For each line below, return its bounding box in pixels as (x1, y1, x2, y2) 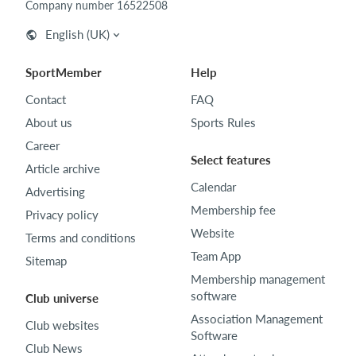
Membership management (191, 272, 325, 287)
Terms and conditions (25, 230, 136, 246)
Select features (191, 153, 271, 168)
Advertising (25, 184, 85, 199)
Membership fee (191, 203, 276, 218)
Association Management (191, 311, 323, 327)
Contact (25, 92, 66, 107)
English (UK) (45, 27, 110, 42)
